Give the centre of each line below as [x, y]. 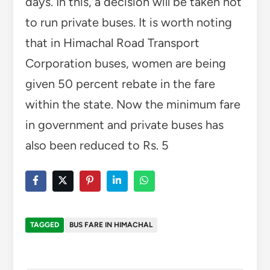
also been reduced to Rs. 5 [97, 145]
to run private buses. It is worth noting [128, 22]
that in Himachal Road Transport [112, 42]
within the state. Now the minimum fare [133, 104]
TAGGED [44, 224]
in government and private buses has [124, 124]
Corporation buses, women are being [125, 63]
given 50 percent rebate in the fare [120, 83]
